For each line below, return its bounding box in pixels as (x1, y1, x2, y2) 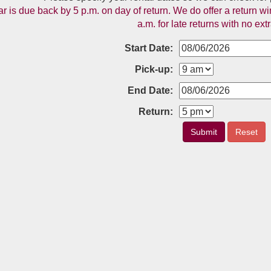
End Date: (128, 85, 174, 96)
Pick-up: (135, 64, 174, 74)
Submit (190, 127, 217, 137)
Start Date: (125, 43, 174, 53)
